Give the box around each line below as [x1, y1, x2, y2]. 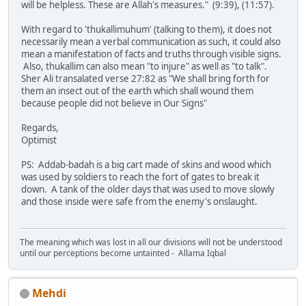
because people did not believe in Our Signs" [21, 97, 207, 110]
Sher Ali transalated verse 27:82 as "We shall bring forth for [21, 72, 270, 85]
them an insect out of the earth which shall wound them [21, 85, 253, 98]
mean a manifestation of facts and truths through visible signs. [21, 48, 283, 61]
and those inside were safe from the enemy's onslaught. [21, 195, 260, 208]
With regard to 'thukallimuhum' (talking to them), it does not [21, 23, 272, 36]
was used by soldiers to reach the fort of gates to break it [21, 171, 260, 184]
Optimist [21, 134, 57, 147]
